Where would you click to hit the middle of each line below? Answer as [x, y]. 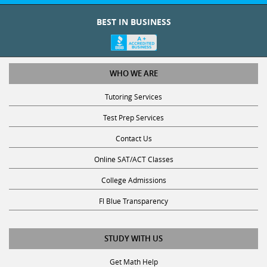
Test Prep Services [133, 106]
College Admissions [133, 168]
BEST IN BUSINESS [133, 10]
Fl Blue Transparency [133, 189]
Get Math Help [133, 250]
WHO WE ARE [133, 62]
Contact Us [133, 127]
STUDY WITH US [133, 227]
